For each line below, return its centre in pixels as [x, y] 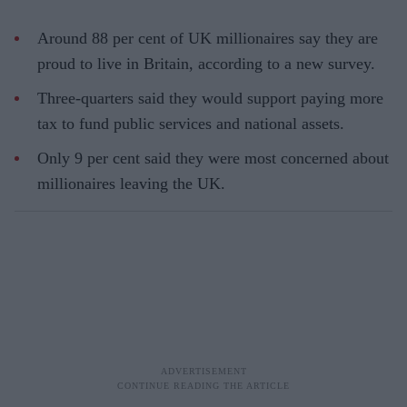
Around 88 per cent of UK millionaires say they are [208, 38]
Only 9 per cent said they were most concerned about [213, 158]
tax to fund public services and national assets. [191, 123]
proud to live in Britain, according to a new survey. [206, 63]
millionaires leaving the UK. [131, 183]
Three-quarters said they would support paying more [210, 98]
